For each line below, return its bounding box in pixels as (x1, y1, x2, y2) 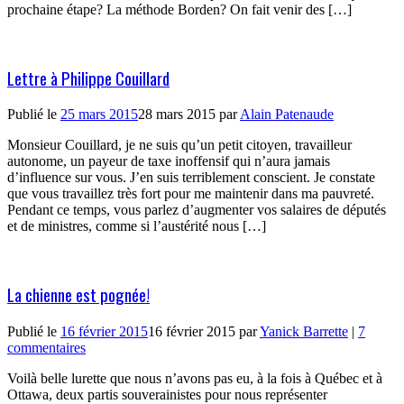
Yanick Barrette (260, 323, 348, 339)
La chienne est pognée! (7, 282, 150, 308)
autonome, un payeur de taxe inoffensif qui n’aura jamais (7, 153, 330, 170)
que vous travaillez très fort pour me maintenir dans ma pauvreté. (7, 186, 374, 202)
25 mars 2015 (60, 106, 138, 123)
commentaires (7, 339, 86, 355)
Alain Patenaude (240, 106, 334, 123)
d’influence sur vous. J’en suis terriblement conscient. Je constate (7, 170, 375, 186)
